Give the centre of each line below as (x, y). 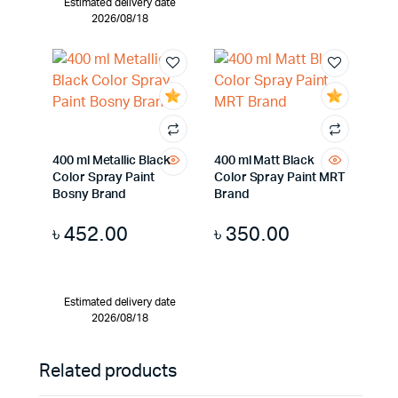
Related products (108, 371)
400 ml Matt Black (264, 161)
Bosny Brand (90, 195)
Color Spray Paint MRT (279, 178)
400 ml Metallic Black (111, 161)
